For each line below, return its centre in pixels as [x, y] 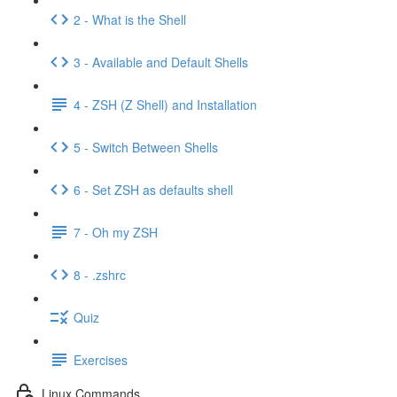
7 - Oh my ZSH [116, 232]
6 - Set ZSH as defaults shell [153, 189]
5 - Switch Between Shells [146, 147]
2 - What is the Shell [130, 19]
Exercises [101, 359]
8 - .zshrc [100, 274]
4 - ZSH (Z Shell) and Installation [165, 104]
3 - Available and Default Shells [161, 62]
